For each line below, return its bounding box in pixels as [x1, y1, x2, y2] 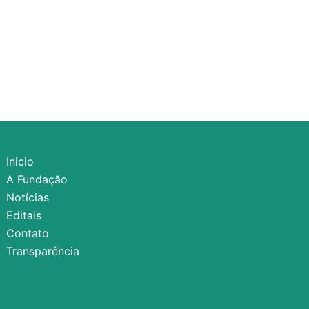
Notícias [6, 190, 50, 205]
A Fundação [6, 172, 68, 187]
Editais [6, 208, 42, 223]
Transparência [6, 244, 80, 259]
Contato [6, 226, 50, 241]
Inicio [6, 154, 34, 169]
